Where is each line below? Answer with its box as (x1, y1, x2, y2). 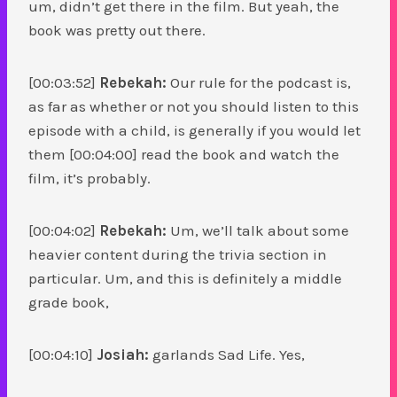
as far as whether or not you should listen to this (28, 97, 359, 115)
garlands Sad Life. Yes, (149, 345, 308, 363)
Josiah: (97, 345, 149, 363)
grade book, (28, 292, 113, 311)
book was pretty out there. (28, 20, 209, 39)
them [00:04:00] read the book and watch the (28, 144, 339, 163)
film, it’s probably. (28, 168, 151, 187)
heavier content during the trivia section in (28, 245, 327, 263)
